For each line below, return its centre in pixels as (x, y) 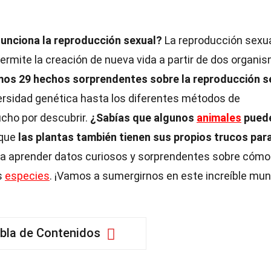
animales (219, 118)
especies (27, 176)
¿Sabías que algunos (143, 118)
